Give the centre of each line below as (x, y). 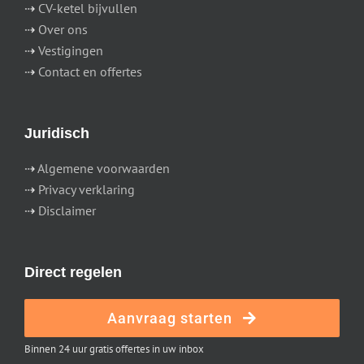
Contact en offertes (90, 71)
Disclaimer (67, 210)
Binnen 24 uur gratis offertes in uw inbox (114, 348)
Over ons (63, 29)
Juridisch (57, 133)
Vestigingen (71, 50)
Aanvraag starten (170, 318)
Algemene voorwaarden (104, 168)
